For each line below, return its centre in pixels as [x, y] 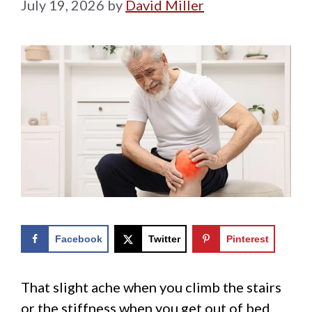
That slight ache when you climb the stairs [151, 287]
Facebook [79, 239]
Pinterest [247, 239]
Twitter [164, 239]
